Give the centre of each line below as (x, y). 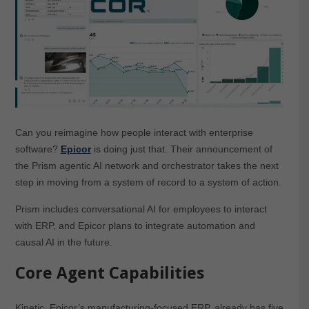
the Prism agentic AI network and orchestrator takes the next (147, 165)
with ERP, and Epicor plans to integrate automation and (135, 225)
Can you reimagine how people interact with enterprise (134, 132)
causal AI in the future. (63, 242)
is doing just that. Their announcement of (181, 149)
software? (38, 149)
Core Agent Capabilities (109, 273)
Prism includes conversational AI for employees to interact (141, 209)
